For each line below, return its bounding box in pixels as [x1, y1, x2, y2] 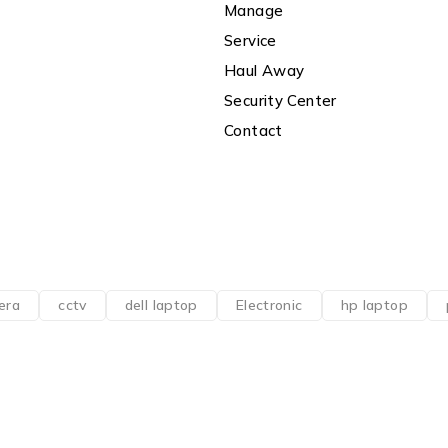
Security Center [224, 91, 337, 110]
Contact [224, 121, 283, 140]
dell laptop [124, 296, 198, 315]
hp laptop [340, 296, 408, 315]
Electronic [235, 296, 303, 315]
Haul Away [224, 61, 305, 80]
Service [224, 31, 277, 50]
